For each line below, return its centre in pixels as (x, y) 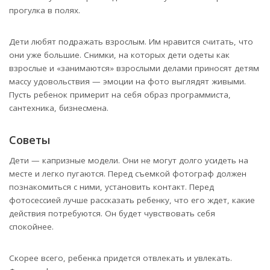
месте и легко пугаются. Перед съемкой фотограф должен (128, 174)
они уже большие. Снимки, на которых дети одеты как (119, 55)
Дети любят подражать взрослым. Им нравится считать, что (131, 42)
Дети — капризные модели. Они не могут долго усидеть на (129, 161)
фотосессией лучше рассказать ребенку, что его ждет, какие (132, 200)
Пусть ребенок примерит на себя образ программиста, (120, 95)
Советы (30, 140)
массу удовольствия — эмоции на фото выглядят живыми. (127, 82)
